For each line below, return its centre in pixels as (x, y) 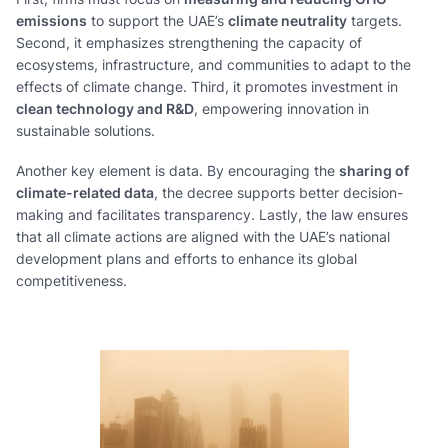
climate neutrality (287, 20)
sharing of (374, 170)
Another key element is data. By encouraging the (177, 170)
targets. (374, 20)
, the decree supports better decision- (278, 192)
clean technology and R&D (105, 108)
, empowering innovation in (281, 108)
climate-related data (85, 192)
